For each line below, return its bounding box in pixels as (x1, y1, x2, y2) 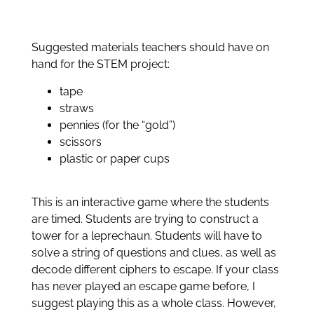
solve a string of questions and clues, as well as (32, 245, 276, 259)
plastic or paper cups (60, 151, 170, 165)
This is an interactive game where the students (32, 195, 269, 209)
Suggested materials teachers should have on (32, 41, 269, 55)
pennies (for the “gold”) (60, 118, 175, 132)
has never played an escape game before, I (32, 279, 255, 293)
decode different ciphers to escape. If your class (32, 262, 279, 276)
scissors (60, 135, 102, 149)
